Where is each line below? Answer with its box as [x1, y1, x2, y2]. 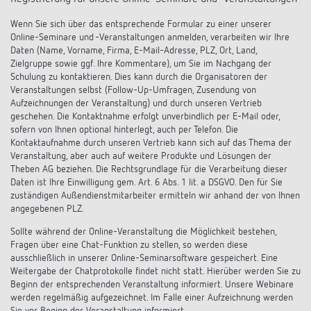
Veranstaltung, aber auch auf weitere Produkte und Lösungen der [10, 151, 271, 161]
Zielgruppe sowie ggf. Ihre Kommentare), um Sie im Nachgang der [10, 59, 271, 69]
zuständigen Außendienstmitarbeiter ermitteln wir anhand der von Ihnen [10, 191, 300, 201]
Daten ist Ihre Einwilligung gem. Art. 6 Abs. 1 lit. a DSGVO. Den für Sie [10, 178, 283, 187]
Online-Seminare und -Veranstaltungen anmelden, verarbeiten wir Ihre [10, 33, 289, 42]
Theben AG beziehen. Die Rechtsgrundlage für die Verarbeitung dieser [10, 165, 287, 174]
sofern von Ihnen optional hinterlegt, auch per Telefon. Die [10, 125, 238, 135]
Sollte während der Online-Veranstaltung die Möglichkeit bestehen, [10, 227, 276, 237]
